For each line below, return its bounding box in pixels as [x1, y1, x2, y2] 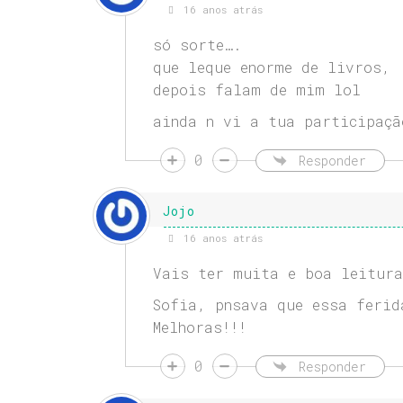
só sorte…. [152, 35, 242, 55]
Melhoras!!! [152, 318, 246, 337]
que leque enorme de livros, [152, 58, 390, 77]
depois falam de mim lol [152, 80, 361, 100]
